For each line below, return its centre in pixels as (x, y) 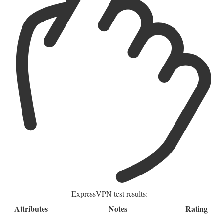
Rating (196, 208)
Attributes (31, 208)
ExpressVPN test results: (109, 193)
